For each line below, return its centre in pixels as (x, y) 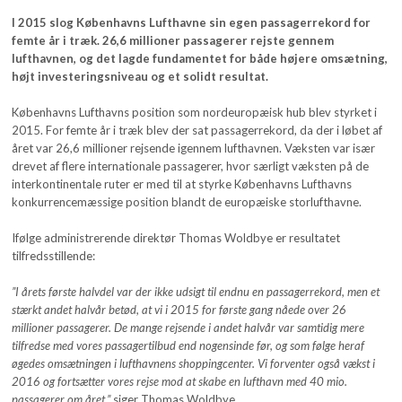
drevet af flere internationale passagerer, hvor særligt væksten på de (191, 166)
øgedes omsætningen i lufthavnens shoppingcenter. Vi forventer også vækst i (194, 364)
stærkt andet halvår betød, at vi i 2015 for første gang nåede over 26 (179, 310)
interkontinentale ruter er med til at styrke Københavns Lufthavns (182, 184)
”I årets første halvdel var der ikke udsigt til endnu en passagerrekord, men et (196, 292)
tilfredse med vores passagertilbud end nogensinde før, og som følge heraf (188, 346)
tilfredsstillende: (54, 256)
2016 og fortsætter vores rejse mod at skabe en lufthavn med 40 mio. (180, 382)
